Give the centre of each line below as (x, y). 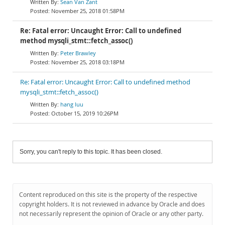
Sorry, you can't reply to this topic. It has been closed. (91, 152)
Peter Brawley (78, 53)
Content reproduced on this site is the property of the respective (108, 195)
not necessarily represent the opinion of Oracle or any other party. (111, 214)
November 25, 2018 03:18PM (88, 62)
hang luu (72, 104)
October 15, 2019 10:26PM (85, 113)
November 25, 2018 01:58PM (88, 11)
